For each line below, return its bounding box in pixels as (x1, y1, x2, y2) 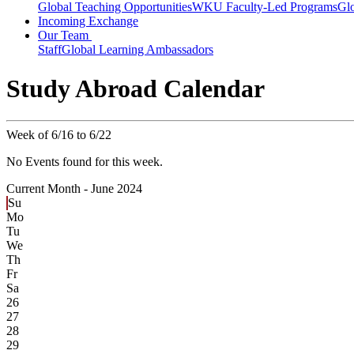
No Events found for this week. (6, 155, 163, 169)
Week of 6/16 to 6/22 (6, 128, 111, 142)
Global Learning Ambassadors (62, 43, 213, 57)
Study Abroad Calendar (6, 73, 265, 103)
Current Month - (6, 182, 91, 196)
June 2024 (91, 182, 142, 196)
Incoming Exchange (38, 14, 138, 28)
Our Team (38, 28, 92, 43)
